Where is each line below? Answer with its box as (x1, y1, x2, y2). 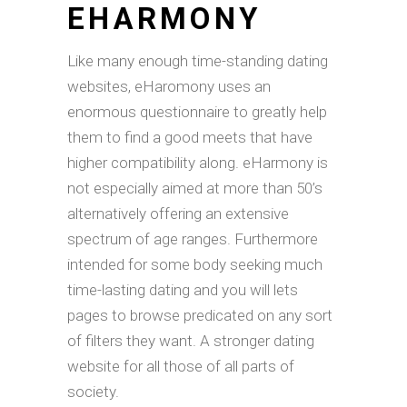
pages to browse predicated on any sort (67, 306, 333, 324)
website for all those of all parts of (67, 357, 294, 375)
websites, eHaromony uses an (67, 77, 271, 95)
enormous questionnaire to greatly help (67, 103, 327, 121)
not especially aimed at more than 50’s (67, 179, 323, 197)
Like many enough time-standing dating (67, 52, 328, 70)
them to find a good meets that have (67, 128, 313, 146)
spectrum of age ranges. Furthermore (67, 230, 318, 248)
